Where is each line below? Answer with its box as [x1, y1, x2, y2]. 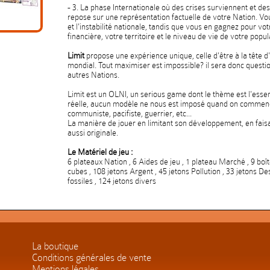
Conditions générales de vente [32, 252, 151, 263]
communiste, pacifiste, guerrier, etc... [67, 108, 192, 118]
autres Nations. [67, 70, 119, 80]
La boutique [32, 240, 78, 252]
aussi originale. [67, 128, 118, 137]
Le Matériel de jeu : [67, 147, 133, 157]
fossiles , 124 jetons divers [67, 176, 156, 186]
